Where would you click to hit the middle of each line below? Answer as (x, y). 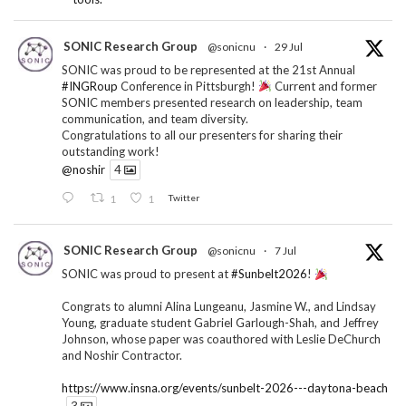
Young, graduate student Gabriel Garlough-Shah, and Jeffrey (220, 323)
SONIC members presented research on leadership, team (212, 102)
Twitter (183, 198)
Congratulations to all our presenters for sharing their (202, 135)
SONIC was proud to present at (146, 274)
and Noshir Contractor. (122, 356)
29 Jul (289, 46)
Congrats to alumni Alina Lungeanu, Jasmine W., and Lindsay (219, 307)
